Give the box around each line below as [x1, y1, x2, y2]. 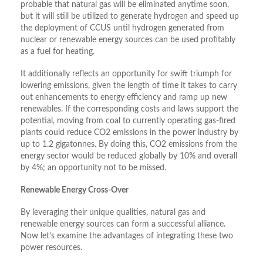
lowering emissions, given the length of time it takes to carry [21, 82, 237, 90]
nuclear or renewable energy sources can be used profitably [21, 36, 235, 45]
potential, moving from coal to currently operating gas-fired [21, 117, 235, 126]
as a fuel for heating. [21, 48, 95, 56]
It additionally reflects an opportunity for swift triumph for [21, 70, 232, 79]
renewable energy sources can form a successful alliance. [21, 220, 225, 229]
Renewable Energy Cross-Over [21, 186, 129, 195]
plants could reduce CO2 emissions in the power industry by [21, 129, 238, 137]
